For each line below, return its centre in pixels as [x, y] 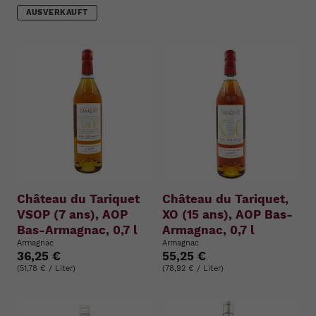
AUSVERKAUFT [57, 12]
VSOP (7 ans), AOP [72, 215]
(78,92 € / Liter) [193, 269]
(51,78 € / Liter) [46, 269]
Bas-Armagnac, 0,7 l [77, 230]
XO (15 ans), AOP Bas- [227, 215]
